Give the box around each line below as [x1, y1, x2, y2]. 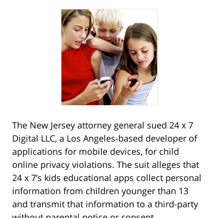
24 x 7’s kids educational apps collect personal [12, 171, 201, 183]
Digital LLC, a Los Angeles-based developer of [12, 132, 197, 144]
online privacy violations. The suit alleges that [12, 158, 199, 170]
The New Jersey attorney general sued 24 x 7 [12, 119, 193, 131]
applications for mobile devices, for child [12, 145, 179, 157]
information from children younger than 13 [12, 184, 188, 197]
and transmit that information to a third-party [12, 198, 198, 210]
